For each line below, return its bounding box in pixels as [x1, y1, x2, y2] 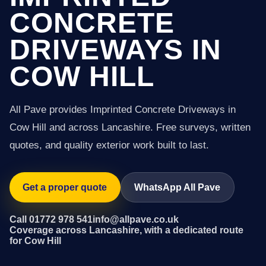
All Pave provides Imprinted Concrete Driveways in [9, 104, 236, 115]
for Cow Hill [9, 235, 61, 246]
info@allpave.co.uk [93, 214, 179, 224]
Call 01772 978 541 [9, 214, 93, 224]
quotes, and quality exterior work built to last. [9, 140, 209, 151]
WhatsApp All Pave [134, 182, 221, 192]
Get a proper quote [23, 182, 107, 192]
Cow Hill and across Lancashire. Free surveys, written [9, 122, 251, 133]
